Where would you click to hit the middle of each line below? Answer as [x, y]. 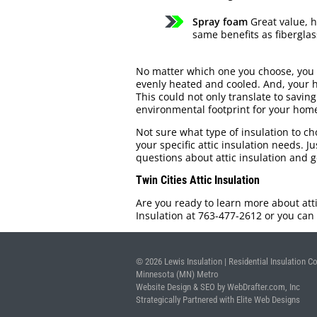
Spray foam [220, 22]
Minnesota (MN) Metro [177, 274]
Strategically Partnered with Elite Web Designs [218, 299]
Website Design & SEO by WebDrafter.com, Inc [218, 287]
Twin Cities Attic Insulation [198, 180]
